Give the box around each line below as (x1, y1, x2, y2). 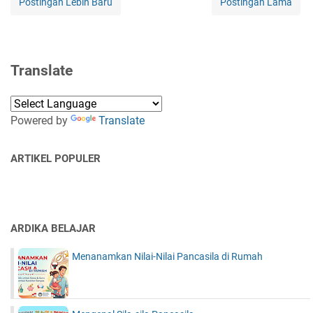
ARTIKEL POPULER (10, 152, 101, 165)
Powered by (10, 113, 71, 127)
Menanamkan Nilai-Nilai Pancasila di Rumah (72, 250, 263, 262)
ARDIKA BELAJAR (10, 221, 96, 235)
